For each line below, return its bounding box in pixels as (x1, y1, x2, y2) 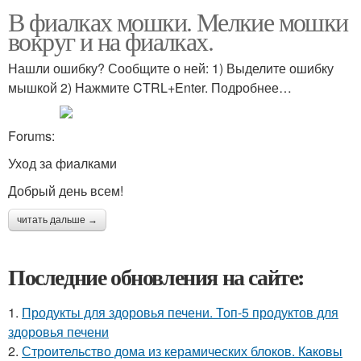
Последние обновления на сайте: (8, 260, 305, 294)
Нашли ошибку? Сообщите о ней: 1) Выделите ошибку (8, 59, 334, 78)
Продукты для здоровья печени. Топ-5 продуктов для (22, 303, 338, 322)
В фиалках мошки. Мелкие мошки (8, 4, 348, 39)
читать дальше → (17, 214, 98, 226)
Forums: (8, 127, 55, 146)
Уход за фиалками (8, 154, 117, 173)
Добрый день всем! (8, 181, 123, 201)
